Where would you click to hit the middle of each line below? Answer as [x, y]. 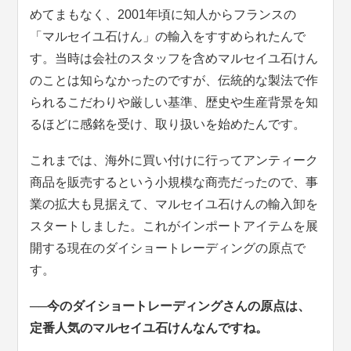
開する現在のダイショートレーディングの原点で [168, 248]
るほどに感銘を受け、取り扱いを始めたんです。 [168, 125]
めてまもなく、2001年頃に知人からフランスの [163, 15]
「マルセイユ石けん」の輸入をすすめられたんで [168, 37]
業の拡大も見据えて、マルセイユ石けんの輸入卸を [174, 204]
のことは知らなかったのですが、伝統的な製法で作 [174, 81]
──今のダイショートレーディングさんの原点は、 [170, 306]
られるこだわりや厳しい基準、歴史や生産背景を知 [174, 103]
